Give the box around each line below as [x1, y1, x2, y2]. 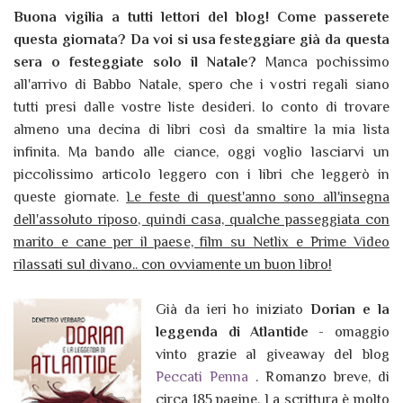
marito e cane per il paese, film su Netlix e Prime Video [13, 234, 390, 251]
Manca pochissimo [255, 54, 390, 71]
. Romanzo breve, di [248, 369, 390, 386]
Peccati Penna [156, 369, 249, 386]
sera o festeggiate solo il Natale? [13, 54, 256, 71]
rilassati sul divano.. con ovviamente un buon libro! [13, 256, 332, 273]
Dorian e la [310, 301, 390, 318]
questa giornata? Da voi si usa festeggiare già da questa [13, 31, 390, 49]
